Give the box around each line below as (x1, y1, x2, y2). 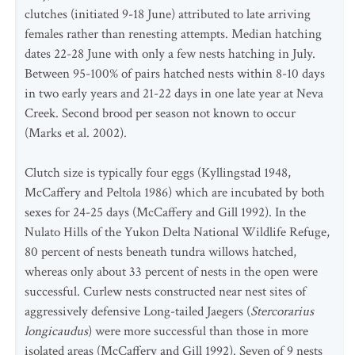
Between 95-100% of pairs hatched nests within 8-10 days (25, 65, 325, 82)
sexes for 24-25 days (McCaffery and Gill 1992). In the (25, 204, 306, 221)
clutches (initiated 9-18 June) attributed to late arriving (25, 6, 311, 23)
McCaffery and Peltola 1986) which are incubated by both (25, 184, 325, 201)
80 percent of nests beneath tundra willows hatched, (25, 243, 296, 261)
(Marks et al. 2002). (25, 124, 127, 142)
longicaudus (25, 323, 88, 340)
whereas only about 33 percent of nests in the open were (25, 263, 318, 281)
